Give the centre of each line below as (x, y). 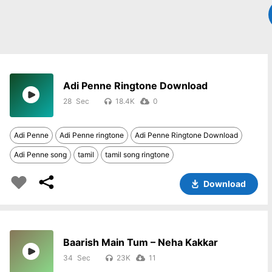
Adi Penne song (40, 155)
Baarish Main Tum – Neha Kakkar (141, 242)
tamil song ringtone (137, 155)
